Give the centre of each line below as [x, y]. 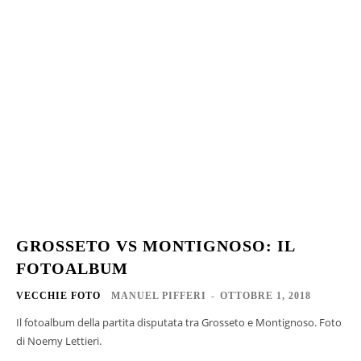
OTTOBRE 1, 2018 [266, 296]
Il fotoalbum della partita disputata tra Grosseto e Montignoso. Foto [179, 323]
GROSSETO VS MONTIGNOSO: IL [156, 246]
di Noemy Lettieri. [59, 341]
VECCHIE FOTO [58, 296]
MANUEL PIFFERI [159, 296]
